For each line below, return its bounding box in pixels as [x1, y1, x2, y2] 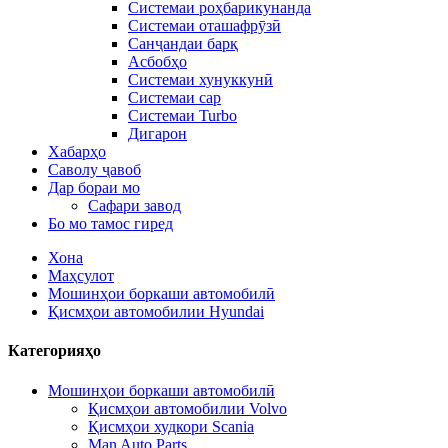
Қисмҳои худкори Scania [88, 417, 254, 435]
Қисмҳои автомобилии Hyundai [48, 303, 264, 320]
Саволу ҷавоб [48, 161, 141, 178]
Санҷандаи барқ [128, 35, 238, 52]
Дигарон [128, 125, 187, 142]
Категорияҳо [8, 342, 101, 360]
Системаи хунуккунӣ [128, 71, 273, 88]
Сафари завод [88, 197, 181, 214]
